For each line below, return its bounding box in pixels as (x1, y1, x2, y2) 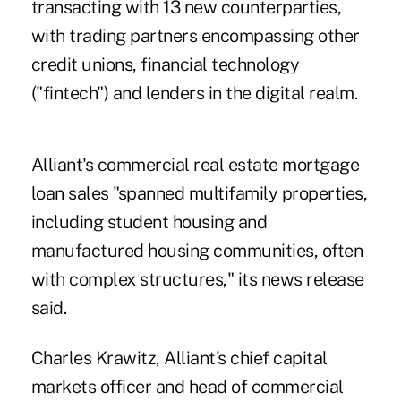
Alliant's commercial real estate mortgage (30, 154, 360, 176)
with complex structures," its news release (30, 269, 364, 291)
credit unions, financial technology (30, 54, 300, 76)
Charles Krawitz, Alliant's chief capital (30, 347, 328, 370)
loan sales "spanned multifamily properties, (30, 183, 368, 205)
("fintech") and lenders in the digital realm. (30, 82, 358, 105)
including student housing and (30, 211, 268, 234)
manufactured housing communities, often (30, 240, 363, 262)
